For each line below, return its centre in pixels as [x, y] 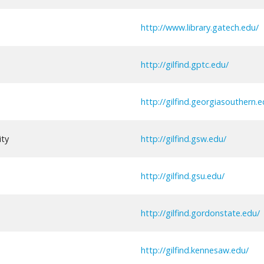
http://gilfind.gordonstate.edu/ [200, 213]
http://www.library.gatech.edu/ [200, 27]
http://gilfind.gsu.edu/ [183, 176]
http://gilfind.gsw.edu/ [184, 138]
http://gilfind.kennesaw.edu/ [195, 250]
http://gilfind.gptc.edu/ [185, 64]
